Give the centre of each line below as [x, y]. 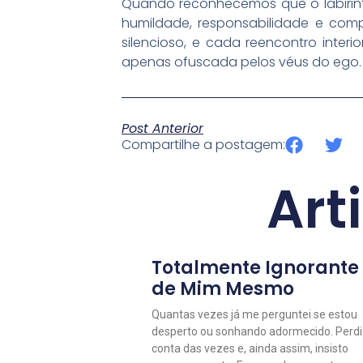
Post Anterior [162, 129]
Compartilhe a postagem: [203, 145]
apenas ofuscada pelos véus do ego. [241, 62]
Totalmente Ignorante [255, 267]
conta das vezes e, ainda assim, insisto [250, 348]
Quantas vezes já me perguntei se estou [254, 314]
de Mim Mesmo [223, 288]
